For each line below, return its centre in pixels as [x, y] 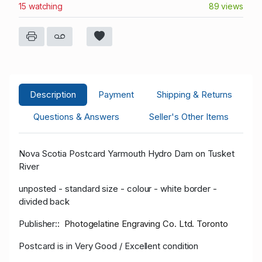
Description [53, 94]
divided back [44, 201]
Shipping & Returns [194, 94]
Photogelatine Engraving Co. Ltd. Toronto [146, 224]
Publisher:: [41, 223]
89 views [226, 6]
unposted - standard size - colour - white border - [118, 188]
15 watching [41, 6]
